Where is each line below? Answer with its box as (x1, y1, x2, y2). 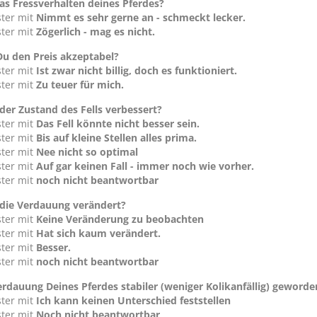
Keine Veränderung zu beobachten (36, 212, 204, 226)
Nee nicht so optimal (36, 145, 138, 158)
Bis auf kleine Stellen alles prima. (36, 131, 197, 144)
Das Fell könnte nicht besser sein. (36, 117, 200, 130)
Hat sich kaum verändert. (36, 226, 161, 240)
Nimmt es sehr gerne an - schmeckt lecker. (36, 11, 246, 24)
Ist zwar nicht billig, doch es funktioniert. (36, 64, 237, 77)
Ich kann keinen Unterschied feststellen (36, 294, 231, 307)
